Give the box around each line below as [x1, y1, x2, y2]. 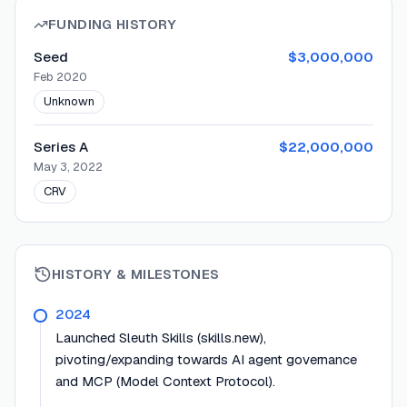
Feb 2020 [34, 69, 87, 85]
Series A [34, 138, 88, 156]
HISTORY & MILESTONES [52, 265, 220, 283]
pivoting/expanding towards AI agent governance [55, 351, 357, 369]
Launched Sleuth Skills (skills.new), [55, 329, 266, 347]
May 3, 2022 [34, 159, 103, 175]
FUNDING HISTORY [48, 15, 177, 34]
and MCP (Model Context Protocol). [55, 372, 275, 391]
